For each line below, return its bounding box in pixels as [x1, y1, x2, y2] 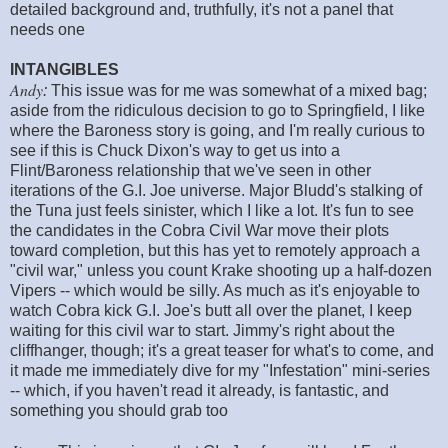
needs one [10, 20, 85, 38]
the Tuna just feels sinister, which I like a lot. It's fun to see [10, 201, 414, 219]
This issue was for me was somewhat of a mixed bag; [47, 81, 427, 99]
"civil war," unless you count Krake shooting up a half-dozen [10, 261, 432, 279]
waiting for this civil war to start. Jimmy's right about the [10, 321, 395, 339]
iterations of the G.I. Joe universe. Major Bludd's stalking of [10, 181, 422, 199]
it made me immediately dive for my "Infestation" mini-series [10, 361, 430, 379]
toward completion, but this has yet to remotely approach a [10, 241, 420, 259]
